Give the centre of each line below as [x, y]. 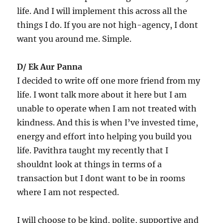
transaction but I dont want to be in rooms [101, 178]
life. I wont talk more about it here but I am [102, 94]
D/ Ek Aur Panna [50, 66]
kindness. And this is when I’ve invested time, [108, 122]
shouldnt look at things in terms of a [90, 164]
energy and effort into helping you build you [105, 136]
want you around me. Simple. [74, 39]
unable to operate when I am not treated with [107, 108]
